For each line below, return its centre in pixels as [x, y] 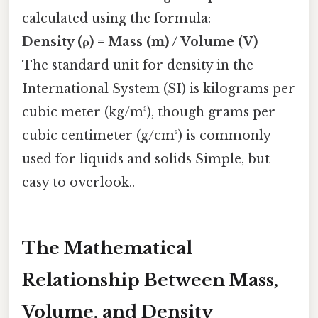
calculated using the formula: [116, 19]
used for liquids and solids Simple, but [146, 159]
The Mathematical [107, 248]
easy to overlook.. [78, 183]
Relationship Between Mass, [150, 280]
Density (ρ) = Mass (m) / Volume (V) [140, 42]
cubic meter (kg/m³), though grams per [149, 113]
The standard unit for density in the [138, 66]
